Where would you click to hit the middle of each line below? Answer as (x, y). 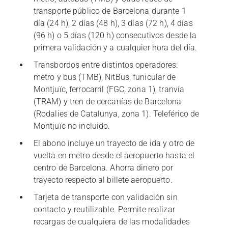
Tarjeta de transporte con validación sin (105, 197)
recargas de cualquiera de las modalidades (111, 222)
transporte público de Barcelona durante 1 (110, 11)
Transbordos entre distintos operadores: (106, 65)
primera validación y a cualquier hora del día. (115, 48)
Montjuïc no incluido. (72, 126)
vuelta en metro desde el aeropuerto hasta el (114, 156)
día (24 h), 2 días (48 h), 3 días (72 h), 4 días (113, 23)
